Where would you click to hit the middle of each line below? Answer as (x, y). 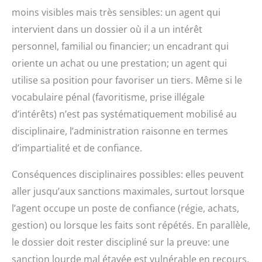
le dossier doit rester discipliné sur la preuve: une (120, 242)
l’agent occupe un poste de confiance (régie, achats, (125, 208)
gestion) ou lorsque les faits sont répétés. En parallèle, (131, 225)
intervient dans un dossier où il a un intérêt (107, 30)
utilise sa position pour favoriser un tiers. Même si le (127, 80)
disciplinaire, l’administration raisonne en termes (120, 131)
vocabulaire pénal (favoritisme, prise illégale (108, 97)
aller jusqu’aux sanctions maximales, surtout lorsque (128, 192)
